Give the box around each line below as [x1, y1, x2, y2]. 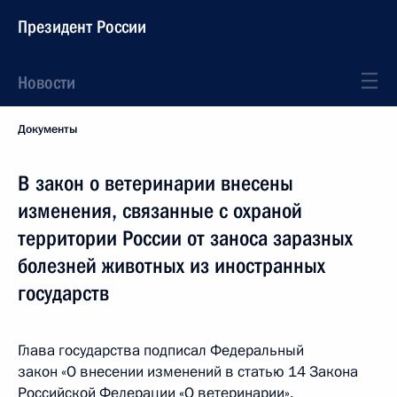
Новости [18, 72, 75, 93]
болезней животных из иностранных [18, 253, 325, 278]
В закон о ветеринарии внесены [18, 171, 293, 196]
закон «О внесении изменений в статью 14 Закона [18, 362, 358, 382]
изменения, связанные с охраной [18, 198, 302, 223]
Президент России [18, 16, 146, 37]
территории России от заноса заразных [18, 226, 353, 251]
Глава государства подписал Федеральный [18, 340, 304, 361]
